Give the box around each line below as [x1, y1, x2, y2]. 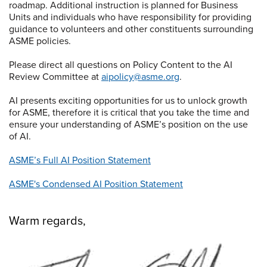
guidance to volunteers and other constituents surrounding [9, 23, 253, 36]
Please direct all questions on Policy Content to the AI [9, 59, 232, 72]
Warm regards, [9, 214, 86, 229]
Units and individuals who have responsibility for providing [9, 11, 252, 24]
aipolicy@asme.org [101, 71, 179, 83]
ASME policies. [9, 35, 76, 48]
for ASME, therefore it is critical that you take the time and [9, 107, 249, 119]
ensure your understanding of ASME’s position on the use [9, 119, 248, 131]
